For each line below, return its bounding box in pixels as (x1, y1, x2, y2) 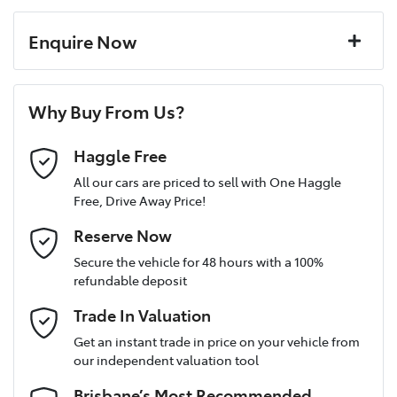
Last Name (28, 142, 90, 160)
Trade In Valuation (74, 303, 211, 325)
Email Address (28, 362, 113, 381)
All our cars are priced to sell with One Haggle (74, 172, 341, 191)
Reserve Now (74, 223, 172, 245)
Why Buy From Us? (28, 97, 184, 123)
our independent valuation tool (74, 350, 259, 369)
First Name (28, 68, 92, 87)
